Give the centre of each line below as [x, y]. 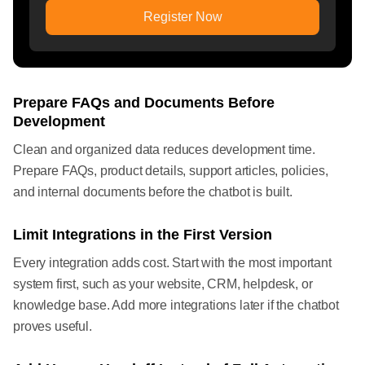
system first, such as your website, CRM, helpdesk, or [163, 284]
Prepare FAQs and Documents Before [144, 103]
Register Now [182, 17]
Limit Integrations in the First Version [143, 235]
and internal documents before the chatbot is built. [153, 192]
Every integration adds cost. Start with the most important [172, 263]
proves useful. [53, 327]
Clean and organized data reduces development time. [164, 150]
